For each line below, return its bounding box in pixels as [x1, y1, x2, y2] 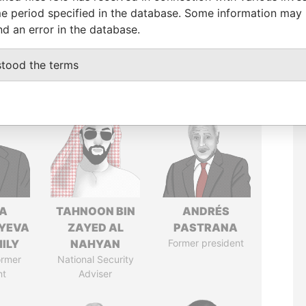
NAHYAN [70, 237, 121, 251]
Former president [167, 237, 244, 249]
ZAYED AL [67, 221, 124, 234]
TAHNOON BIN [55, 204, 135, 218]
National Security [57, 253, 134, 265]
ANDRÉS [182, 204, 229, 218]
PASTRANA [173, 221, 238, 234]
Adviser [79, 268, 113, 279]
